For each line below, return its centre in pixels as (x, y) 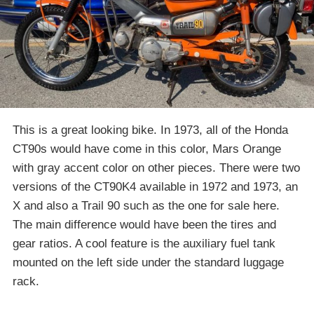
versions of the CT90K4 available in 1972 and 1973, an (155, 186)
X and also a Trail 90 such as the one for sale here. (146, 205)
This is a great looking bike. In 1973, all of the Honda (150, 130)
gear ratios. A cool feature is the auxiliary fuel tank (144, 243)
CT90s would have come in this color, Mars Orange (147, 149)
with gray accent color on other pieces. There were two (156, 168)
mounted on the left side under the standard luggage (148, 262)
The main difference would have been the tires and (144, 224)
